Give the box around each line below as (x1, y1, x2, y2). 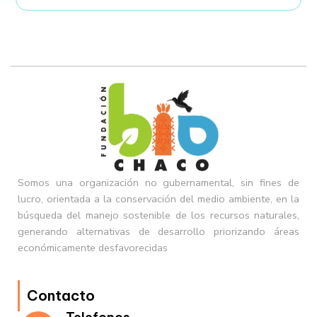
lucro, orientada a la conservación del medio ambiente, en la (18, 192, 299, 207)
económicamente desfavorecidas (18, 241, 168, 255)
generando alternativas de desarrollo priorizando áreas (18, 224, 299, 239)
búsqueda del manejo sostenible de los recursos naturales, (18, 208, 299, 223)
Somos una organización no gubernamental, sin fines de (18, 175, 299, 190)
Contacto (27, 287, 95, 305)
